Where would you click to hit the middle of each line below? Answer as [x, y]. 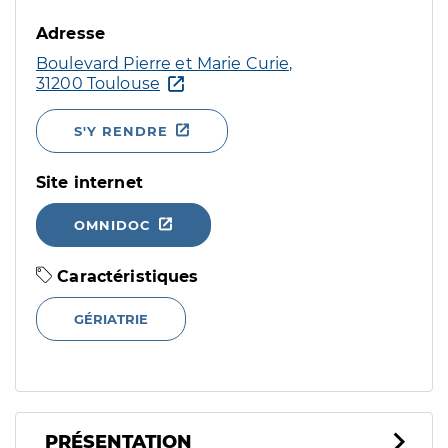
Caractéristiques [125, 276]
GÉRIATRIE [111, 319]
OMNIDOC [112, 225]
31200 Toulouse [98, 83]
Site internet [89, 182]
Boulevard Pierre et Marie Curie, [164, 63]
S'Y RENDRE [121, 131]
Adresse [71, 33]
